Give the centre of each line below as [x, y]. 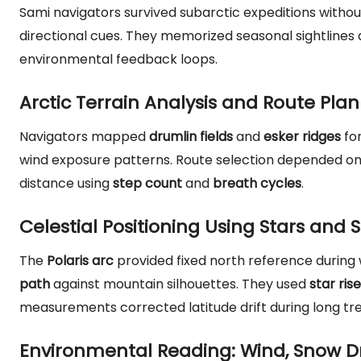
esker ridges [302, 137]
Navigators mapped [84, 137]
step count [147, 183]
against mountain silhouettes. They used [180, 284]
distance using [66, 183]
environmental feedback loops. [118, 59]
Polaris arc [80, 261]
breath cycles [257, 183]
